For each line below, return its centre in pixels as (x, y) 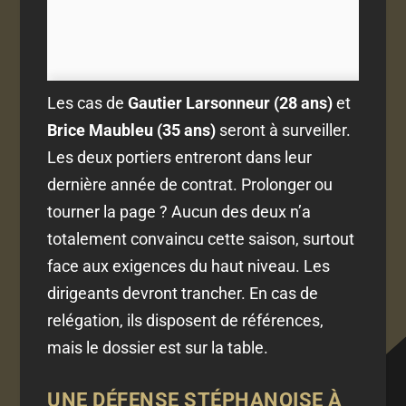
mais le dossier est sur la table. (158, 348)
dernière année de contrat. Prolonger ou (190, 185)
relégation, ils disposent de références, (186, 321)
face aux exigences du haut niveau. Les (189, 266)
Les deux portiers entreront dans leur (180, 158)
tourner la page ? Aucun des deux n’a (179, 212)
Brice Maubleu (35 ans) (132, 130)
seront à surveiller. (284, 130)
